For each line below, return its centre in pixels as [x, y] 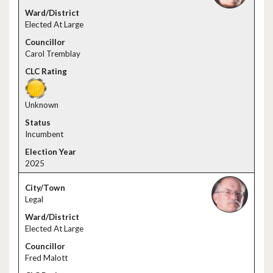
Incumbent [44, 134]
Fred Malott [46, 258]
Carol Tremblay [53, 54]
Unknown [42, 105]
